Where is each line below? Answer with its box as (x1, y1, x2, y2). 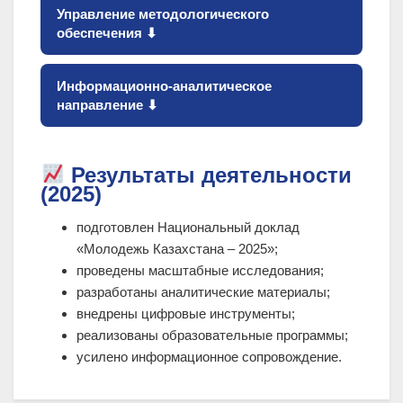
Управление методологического (57, 6, 269, 22)
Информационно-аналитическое (57, 78, 272, 94)
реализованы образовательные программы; (76, 327, 348, 344)
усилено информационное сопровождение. (76, 349, 342, 365)
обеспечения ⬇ (57, 25, 157, 41)
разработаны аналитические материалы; (76, 284, 330, 300)
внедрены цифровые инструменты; (76, 306, 295, 322)
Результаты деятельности (65, 162, 353, 187)
